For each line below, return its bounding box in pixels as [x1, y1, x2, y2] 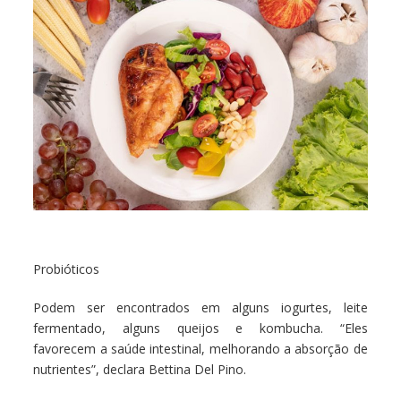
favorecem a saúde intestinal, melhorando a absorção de [33, 339, 368, 357]
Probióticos [33, 260, 100, 277]
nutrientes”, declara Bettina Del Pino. [33, 360, 247, 378]
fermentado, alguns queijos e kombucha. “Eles [33, 319, 368, 337]
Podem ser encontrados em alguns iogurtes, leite [33, 298, 368, 316]
